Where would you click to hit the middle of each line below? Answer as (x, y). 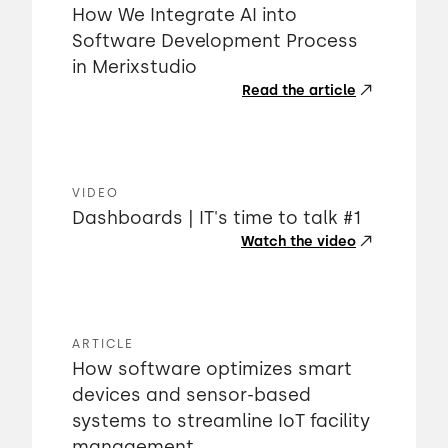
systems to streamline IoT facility (221, 421)
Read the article (299, 90)
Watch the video (298, 241)
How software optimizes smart (212, 369)
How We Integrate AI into (184, 15)
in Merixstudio (134, 67)
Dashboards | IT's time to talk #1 (216, 218)
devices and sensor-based (191, 395)
